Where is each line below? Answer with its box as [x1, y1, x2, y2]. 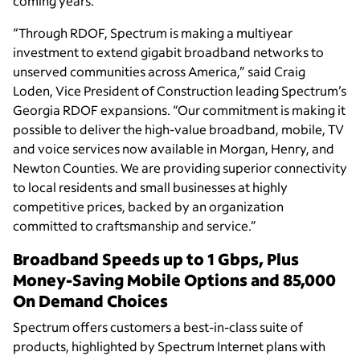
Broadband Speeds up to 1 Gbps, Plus [13, 248, 299, 270]
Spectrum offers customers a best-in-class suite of [13, 318, 303, 336]
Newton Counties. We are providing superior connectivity [13, 159, 347, 177]
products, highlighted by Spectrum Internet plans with [13, 337, 325, 355]
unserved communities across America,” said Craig [13, 63, 305, 80]
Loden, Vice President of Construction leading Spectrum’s [13, 82, 346, 100]
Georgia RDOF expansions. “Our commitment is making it [13, 101, 346, 119]
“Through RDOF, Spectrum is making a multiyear [13, 24, 292, 42]
